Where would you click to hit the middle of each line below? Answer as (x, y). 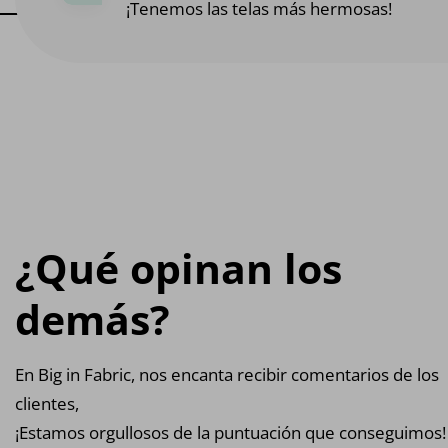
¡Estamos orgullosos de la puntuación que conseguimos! (230, 433)
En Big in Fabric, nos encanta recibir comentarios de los (227, 375)
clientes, (47, 404)
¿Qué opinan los (178, 268)
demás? (92, 319)
